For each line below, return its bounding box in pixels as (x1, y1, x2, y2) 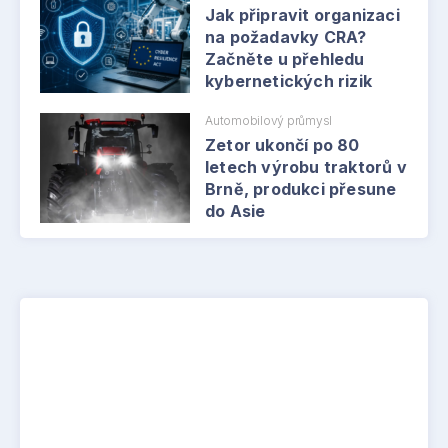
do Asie (205, 201, 266, 222)
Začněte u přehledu (205, 49, 365, 70)
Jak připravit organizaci (205, 5, 400, 26)
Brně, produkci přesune (205, 179, 397, 200)
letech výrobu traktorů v (205, 157, 407, 178)
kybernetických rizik (205, 71, 372, 92)
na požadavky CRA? (205, 27, 367, 48)
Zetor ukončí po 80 (205, 135, 360, 156)
